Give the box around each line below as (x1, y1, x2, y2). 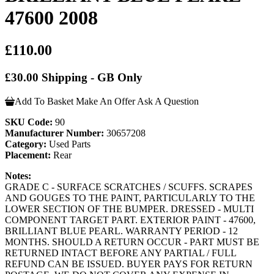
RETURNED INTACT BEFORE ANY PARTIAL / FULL (5, 247, 236, 258)
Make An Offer (76, 95, 135, 106)
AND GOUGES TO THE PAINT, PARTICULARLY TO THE (5, 192, 255, 203)
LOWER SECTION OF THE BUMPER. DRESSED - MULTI (5, 203, 254, 214)
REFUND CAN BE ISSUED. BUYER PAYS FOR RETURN (5, 258, 253, 269)
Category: (5, 138, 46, 149)
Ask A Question (137, 95, 199, 106)
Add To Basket (15, 95, 73, 106)
